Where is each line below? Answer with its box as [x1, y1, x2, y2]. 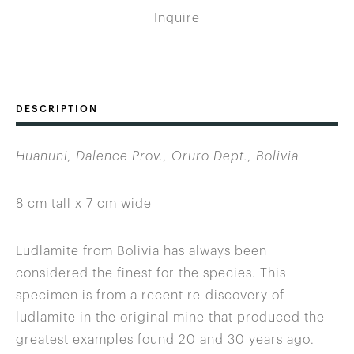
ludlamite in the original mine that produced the [16, 311, 325, 325]
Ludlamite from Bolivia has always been [16, 245, 267, 258]
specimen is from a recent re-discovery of [16, 289, 284, 303]
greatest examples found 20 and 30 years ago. [16, 333, 314, 347]
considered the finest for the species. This [16, 267, 286, 281]
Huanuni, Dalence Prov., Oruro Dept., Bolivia [16, 150, 299, 164]
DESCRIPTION [16, 104, 98, 115]
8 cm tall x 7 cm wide [16, 198, 152, 211]
